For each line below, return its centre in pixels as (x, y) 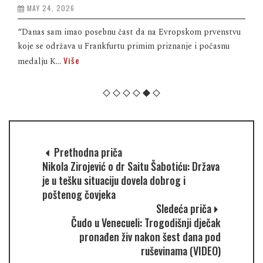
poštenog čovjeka (79, 195)
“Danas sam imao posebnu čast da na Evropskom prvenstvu (129, 32)
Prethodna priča (87, 152)
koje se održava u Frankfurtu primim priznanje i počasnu (124, 46)
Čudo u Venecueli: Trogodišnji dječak (146, 223)
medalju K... (41, 62)
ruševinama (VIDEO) (181, 251)
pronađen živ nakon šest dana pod (150, 237)
